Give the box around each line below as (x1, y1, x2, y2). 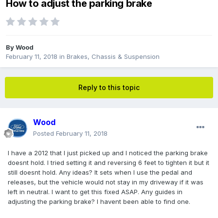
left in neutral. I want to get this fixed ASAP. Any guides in (8, 188, 182, 196)
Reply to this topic (78, 83, 140, 92)
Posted (33, 129, 56, 138)
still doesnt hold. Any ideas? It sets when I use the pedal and (8, 168, 192, 177)
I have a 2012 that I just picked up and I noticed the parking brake (8, 149, 208, 157)
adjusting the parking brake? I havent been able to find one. (8, 198, 190, 206)
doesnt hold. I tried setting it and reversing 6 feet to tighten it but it (8, 159, 209, 167)
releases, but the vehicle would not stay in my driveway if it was (8, 178, 203, 186)
